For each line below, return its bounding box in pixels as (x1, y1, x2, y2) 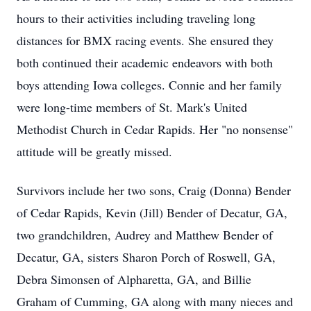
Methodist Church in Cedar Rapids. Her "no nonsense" (17, 121, 293, 137)
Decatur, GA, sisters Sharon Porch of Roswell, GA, (17, 249, 276, 265)
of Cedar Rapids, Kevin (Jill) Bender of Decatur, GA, (17, 204, 287, 221)
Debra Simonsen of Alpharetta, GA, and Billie (17, 271, 251, 287)
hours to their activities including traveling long (17, 10, 255, 26)
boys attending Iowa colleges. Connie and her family (17, 76, 282, 93)
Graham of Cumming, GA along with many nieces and (17, 293, 293, 310)
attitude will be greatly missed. (17, 143, 172, 160)
